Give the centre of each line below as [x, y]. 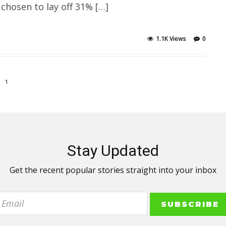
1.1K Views [171, 39]
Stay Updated [113, 151]
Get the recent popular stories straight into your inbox [113, 170]
